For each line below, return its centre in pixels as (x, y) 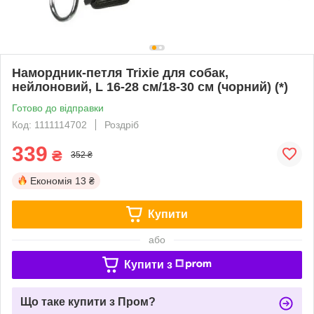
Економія (51, 180)
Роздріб (122, 124)
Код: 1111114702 (49, 124)
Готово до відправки (58, 108)
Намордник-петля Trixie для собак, (120, 73)
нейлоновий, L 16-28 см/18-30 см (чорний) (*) (150, 87)
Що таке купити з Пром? (88, 301)
